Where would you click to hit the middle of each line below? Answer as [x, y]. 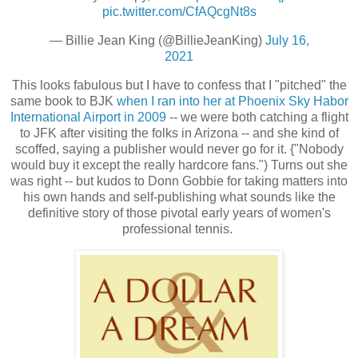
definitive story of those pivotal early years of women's [179, 213]
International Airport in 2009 [88, 117]
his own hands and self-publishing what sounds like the [179, 197]
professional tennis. [179, 229]
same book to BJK [63, 101]
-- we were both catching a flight [257, 117]
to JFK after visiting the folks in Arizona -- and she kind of [179, 133]
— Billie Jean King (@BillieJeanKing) [157, 41]
